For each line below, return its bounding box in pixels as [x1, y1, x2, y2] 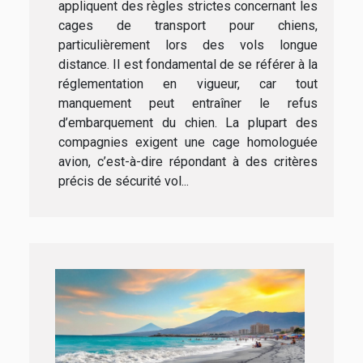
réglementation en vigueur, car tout [58, 76, 318, 92]
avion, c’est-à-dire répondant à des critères [58, 154, 318, 170]
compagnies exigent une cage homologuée [58, 135, 318, 151]
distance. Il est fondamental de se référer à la [58, 57, 318, 73]
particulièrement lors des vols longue [58, 37, 318, 53]
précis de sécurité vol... [58, 173, 189, 190]
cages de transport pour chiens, [58, 18, 318, 34]
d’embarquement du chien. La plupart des [58, 115, 318, 131]
